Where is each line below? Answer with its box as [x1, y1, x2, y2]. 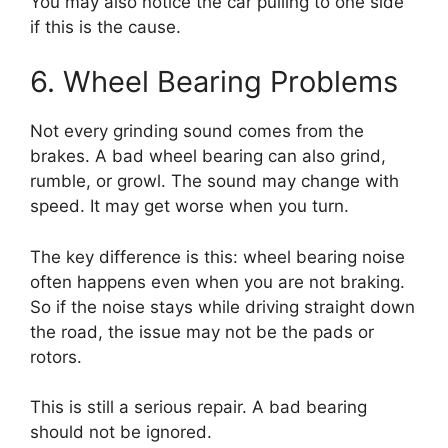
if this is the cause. [30, 16, 181, 37]
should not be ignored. [30, 422, 212, 442]
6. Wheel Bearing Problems [30, 64, 398, 99]
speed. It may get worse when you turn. [30, 196, 349, 216]
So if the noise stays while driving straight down [30, 296, 415, 317]
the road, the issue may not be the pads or [30, 321, 374, 342]
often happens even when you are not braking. [30, 271, 405, 292]
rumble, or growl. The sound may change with [30, 171, 399, 191]
